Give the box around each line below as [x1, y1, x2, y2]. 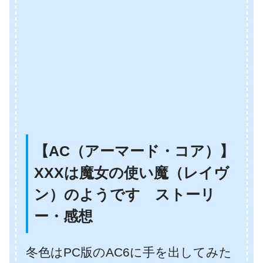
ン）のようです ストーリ [34, 186, 215, 203]
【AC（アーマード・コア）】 [34, 143, 234, 160]
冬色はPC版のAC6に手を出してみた [26, 245, 232, 259]
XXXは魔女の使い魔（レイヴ [34, 164, 229, 181]
